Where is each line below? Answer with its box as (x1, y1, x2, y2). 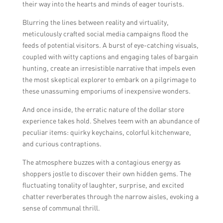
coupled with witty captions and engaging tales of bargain (22, 52, 198, 61)
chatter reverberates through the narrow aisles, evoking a (22, 192, 199, 201)
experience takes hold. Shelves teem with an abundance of (22, 116, 200, 125)
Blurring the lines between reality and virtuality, (22, 18, 169, 27)
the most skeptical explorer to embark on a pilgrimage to (22, 75, 196, 84)
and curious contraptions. (22, 139, 102, 148)
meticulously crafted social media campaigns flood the (22, 29, 188, 38)
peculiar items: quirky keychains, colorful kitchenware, (22, 128, 191, 137)
